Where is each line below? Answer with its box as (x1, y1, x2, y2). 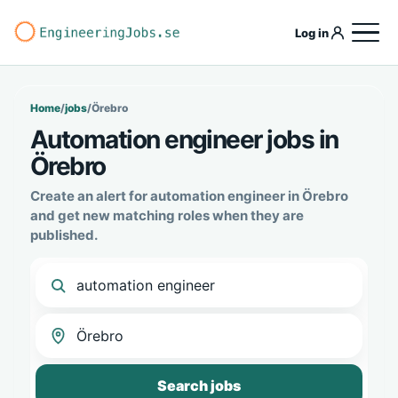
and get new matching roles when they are (30, 207, 304, 224)
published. (30, 227, 98, 243)
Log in (295, 25, 329, 40)
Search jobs (157, 377, 241, 394)
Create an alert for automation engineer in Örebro (30, 187, 348, 204)
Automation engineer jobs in (30, 124, 338, 155)
